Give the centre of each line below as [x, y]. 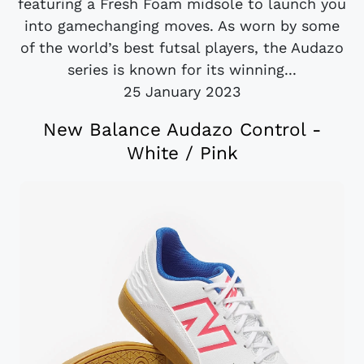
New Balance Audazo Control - [182, 129]
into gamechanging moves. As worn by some [182, 25]
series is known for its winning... [182, 69]
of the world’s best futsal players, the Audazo [182, 47]
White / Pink [182, 152]
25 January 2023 [182, 91]
